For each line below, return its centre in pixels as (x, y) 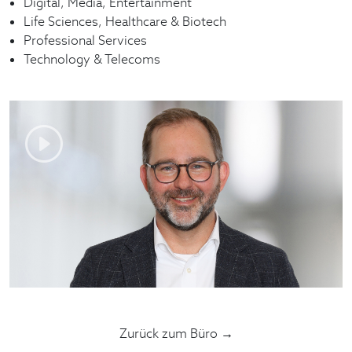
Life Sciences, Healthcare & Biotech (125, 21)
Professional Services (86, 40)
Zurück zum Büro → (176, 334)
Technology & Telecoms (92, 59)
